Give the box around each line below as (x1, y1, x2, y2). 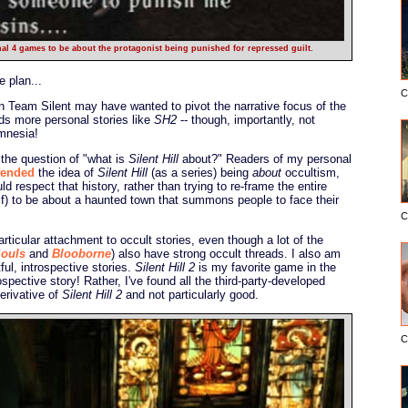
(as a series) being (148, 166, 252, 180)
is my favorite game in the (195, 260, 336, 274)
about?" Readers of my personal (178, 152, 352, 167)
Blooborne (52, 246, 111, 260)
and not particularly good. (122, 287, 259, 301)
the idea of (35, 166, 97, 180)
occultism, (281, 166, 340, 180)
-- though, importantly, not (177, 112, 315, 127)
